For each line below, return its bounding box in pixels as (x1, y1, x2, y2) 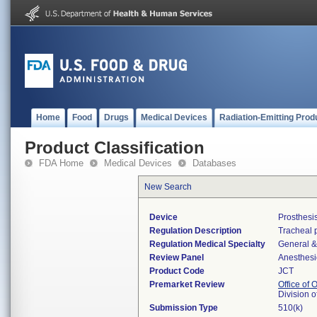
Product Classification (25, 138, 204, 157)
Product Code (149, 266, 204, 276)
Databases (192, 158, 236, 168)
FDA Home (39, 158, 83, 168)
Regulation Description (149, 226, 241, 236)
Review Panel (149, 253, 204, 263)
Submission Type (149, 303, 218, 313)
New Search (144, 182, 192, 192)
